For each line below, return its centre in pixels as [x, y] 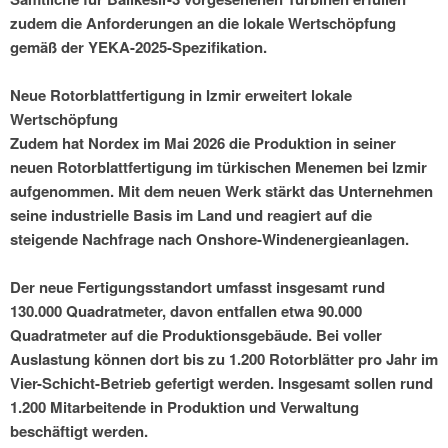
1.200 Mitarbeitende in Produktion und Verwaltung [184, 407]
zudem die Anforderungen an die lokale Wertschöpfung [203, 23]
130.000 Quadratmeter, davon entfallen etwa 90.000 [186, 311]
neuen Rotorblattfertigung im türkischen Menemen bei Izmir [218, 167]
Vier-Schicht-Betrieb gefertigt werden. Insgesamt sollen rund [221, 383]
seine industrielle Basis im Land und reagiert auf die [191, 215]
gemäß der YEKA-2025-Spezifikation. [138, 47]
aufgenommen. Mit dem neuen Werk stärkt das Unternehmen [221, 191]
